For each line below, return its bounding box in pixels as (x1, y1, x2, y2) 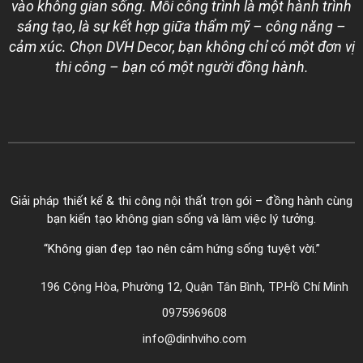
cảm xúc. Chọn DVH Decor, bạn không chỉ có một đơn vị (8, 38, 355, 56)
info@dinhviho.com (142, 331, 246, 347)
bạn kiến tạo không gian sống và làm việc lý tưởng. (47, 211, 316, 227)
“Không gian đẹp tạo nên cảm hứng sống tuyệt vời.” (43, 241, 320, 257)
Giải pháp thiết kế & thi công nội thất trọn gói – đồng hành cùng (11, 194, 352, 209)
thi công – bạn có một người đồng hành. (54, 58, 309, 76)
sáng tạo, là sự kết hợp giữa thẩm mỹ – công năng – (17, 18, 346, 36)
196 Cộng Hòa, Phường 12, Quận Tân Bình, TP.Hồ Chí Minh (40, 280, 348, 295)
